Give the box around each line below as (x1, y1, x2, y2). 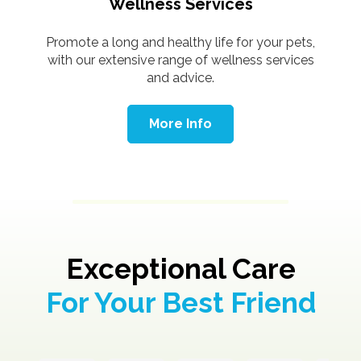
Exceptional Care (65, 251, 296, 285)
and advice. (147, 69, 214, 85)
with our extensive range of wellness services (47, 52, 314, 68)
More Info (149, 115, 212, 131)
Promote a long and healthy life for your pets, (46, 34, 315, 50)
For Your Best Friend (45, 285, 316, 319)
